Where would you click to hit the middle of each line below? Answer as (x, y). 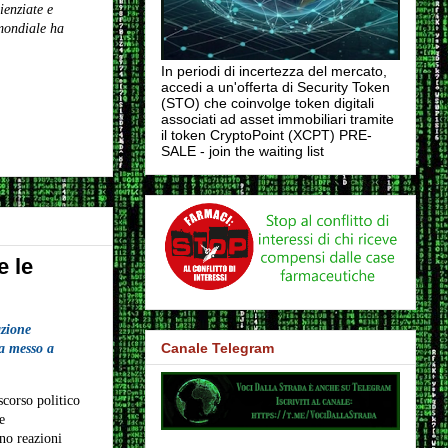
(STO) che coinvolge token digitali (267, 103)
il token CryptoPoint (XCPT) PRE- (266, 135)
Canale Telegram (217, 347)
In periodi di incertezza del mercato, (273, 71)
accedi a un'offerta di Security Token (275, 87)
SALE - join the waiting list (242, 151)
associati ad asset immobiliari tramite (277, 119)
